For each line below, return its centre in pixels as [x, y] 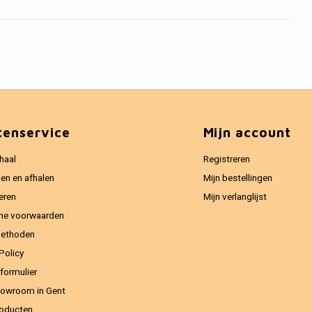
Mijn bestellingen [237, 178]
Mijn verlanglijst [235, 197]
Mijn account [247, 132]
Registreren [226, 159]
